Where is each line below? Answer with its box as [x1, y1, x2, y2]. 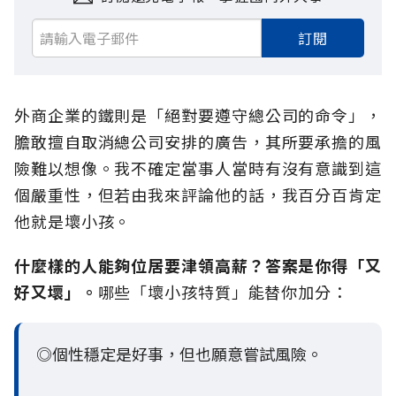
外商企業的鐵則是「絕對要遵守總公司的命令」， [14, 103, 382, 127]
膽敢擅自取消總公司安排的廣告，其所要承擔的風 [14, 130, 382, 154]
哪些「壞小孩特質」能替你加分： [97, 280, 348, 304]
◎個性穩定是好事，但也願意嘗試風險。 [36, 342, 323, 366]
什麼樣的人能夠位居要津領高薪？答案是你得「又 [14, 254, 382, 278]
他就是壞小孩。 [14, 209, 132, 233]
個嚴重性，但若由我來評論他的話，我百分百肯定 [14, 183, 382, 207]
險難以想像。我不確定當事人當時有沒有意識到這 [14, 156, 382, 180]
